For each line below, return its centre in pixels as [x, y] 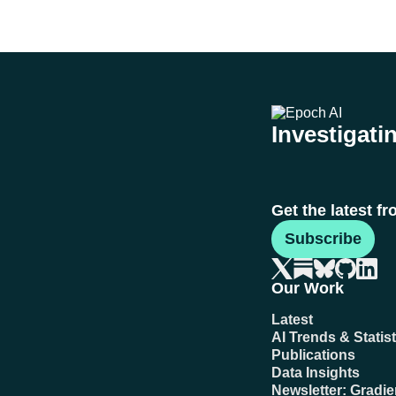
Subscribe [323, 239]
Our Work [308, 288]
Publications [313, 355]
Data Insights [316, 373]
